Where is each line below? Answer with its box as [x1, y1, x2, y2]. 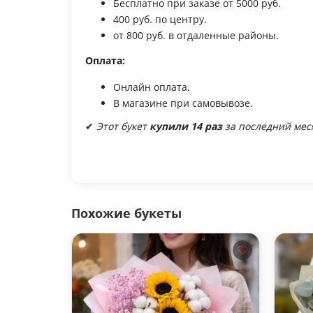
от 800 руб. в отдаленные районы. [113, 28, 279, 42]
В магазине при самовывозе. [113, 96, 253, 110]
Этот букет [94, 119, 150, 133]
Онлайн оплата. [113, 80, 190, 94]
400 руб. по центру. [113, 12, 207, 26]
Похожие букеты [71, 204, 182, 221]
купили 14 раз [150, 119, 222, 133]
